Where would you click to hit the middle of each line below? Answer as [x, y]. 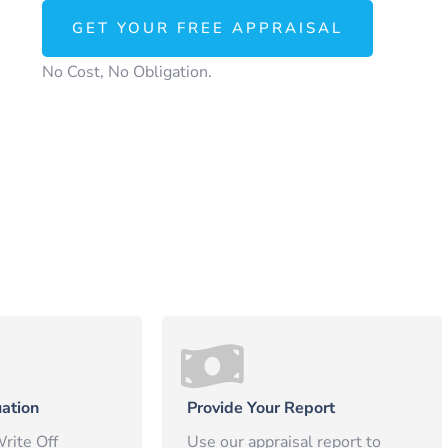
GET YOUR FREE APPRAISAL [207, 28]
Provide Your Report [261, 407]
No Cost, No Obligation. [126, 72]
